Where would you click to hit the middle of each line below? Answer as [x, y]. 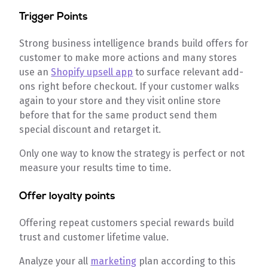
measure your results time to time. [95, 168]
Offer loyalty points [68, 197]
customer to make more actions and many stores [128, 58]
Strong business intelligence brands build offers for [134, 43]
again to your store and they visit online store [120, 101]
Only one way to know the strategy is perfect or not [132, 153]
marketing [114, 261]
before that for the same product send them [118, 115]
